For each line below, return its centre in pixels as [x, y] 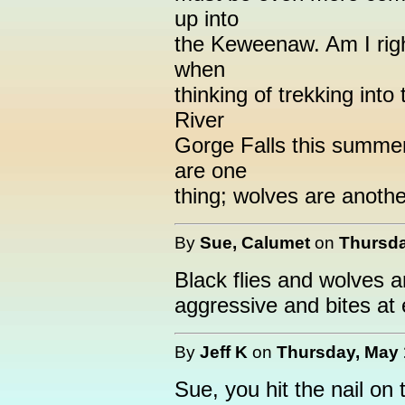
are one [211, 170]
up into [207, 19]
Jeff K [224, 352]
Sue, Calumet [255, 242]
